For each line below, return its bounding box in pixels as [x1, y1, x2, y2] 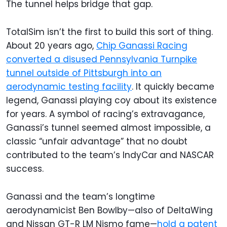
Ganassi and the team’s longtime [6, 191, 155, 203]
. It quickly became [132, 81, 214, 93]
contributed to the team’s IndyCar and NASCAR [6, 149, 214, 161]
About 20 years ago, [6, 40, 96, 52]
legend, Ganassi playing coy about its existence [6, 94, 217, 106]
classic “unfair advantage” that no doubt [6, 135, 187, 147]
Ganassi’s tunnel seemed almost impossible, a [6, 122, 211, 134]
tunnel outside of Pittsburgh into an [6, 67, 162, 79]
